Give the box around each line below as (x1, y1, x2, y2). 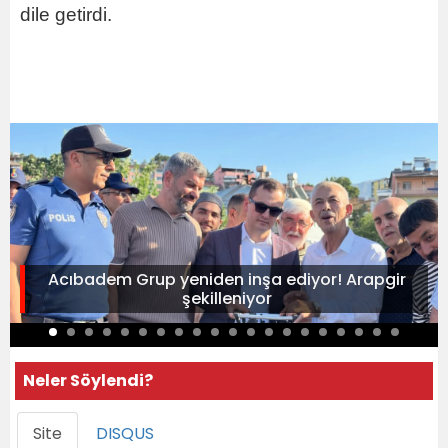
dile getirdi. (20, 3, 112, 25)
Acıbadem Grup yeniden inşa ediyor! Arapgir (47, 267, 406, 291)
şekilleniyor (181, 286, 272, 310)
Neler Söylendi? (23, 368, 153, 392)
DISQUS (96, 421, 154, 445)
